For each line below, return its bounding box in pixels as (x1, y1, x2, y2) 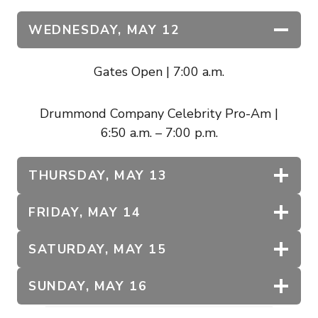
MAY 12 (126, 21, 180, 38)
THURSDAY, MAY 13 (28, 167, 168, 184)
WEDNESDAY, (28, 21, 122, 38)
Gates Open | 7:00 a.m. (94, 63, 224, 80)
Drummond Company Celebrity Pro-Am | (40, 105, 278, 122)
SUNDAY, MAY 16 (28, 278, 148, 295)
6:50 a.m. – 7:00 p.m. (100, 124, 218, 141)
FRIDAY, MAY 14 (28, 204, 141, 221)
